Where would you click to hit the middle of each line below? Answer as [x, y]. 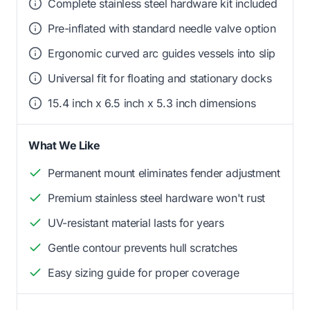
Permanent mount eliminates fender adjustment [164, 173]
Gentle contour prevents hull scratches [143, 248]
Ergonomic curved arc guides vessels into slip [162, 54]
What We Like [64, 146]
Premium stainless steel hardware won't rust [156, 198]
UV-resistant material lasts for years [136, 223]
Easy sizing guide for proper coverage [144, 273]
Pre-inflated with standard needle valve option [162, 29]
